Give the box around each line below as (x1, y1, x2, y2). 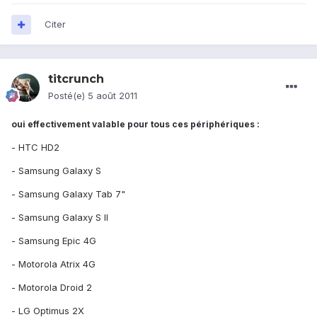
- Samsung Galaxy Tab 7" (11, 188, 125, 200)
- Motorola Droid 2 (11, 282, 92, 294)
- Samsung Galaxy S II (11, 212, 108, 224)
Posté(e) (48, 90, 88, 102)
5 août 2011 (88, 90, 137, 102)
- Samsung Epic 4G (11, 235, 96, 247)
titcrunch (48, 72, 104, 86)
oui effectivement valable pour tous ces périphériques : (11, 119, 260, 130)
